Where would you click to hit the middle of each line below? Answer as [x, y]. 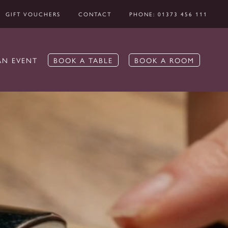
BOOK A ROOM [164, 60]
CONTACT [95, 14]
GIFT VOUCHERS [33, 14]
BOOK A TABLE [83, 60]
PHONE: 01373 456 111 [168, 14]
